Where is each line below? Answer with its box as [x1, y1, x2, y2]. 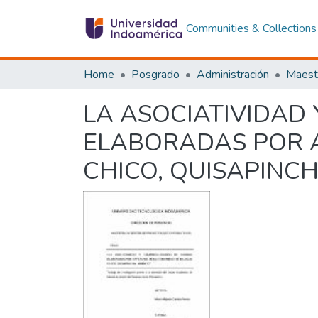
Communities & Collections [185, 21, 317, 36]
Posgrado [131, 67, 180, 82]
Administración [197, 67, 269, 82]
